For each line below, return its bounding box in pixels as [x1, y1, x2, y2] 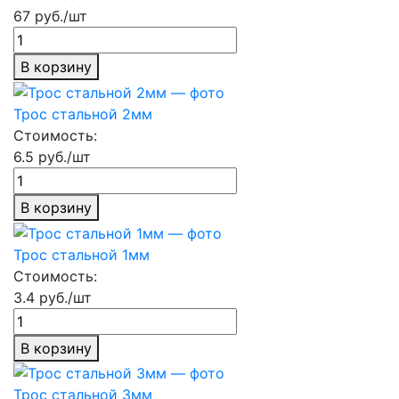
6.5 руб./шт [13, 147, 91, 166]
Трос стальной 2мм [13, 104, 152, 123]
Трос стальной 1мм [13, 245, 150, 264]
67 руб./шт [13, 7, 87, 26]
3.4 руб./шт [13, 288, 92, 306]
